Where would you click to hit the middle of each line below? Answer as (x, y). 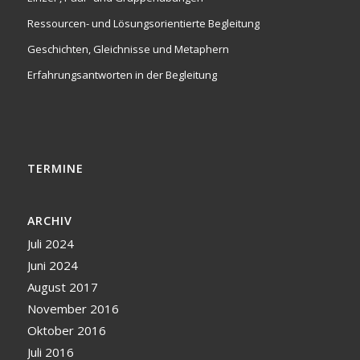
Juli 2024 (50, 244)
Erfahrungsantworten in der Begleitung (122, 74)
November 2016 (73, 309)
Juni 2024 (52, 266)
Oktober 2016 (66, 331)
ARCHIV (49, 221)
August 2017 (62, 287)
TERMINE (55, 169)
